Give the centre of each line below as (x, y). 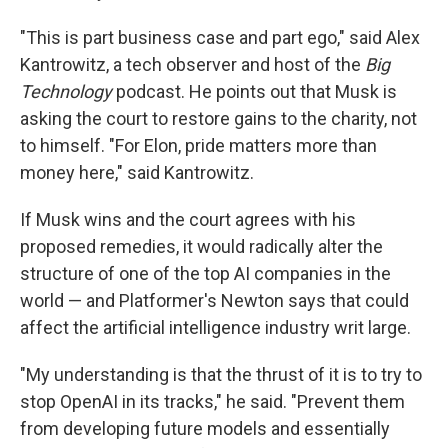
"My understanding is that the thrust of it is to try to (221, 375)
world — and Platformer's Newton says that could (214, 301)
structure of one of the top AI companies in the (205, 274)
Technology (66, 92)
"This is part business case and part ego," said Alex (220, 38)
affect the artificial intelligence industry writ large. (215, 328)
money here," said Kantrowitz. (137, 173)
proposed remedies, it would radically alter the (201, 247)
